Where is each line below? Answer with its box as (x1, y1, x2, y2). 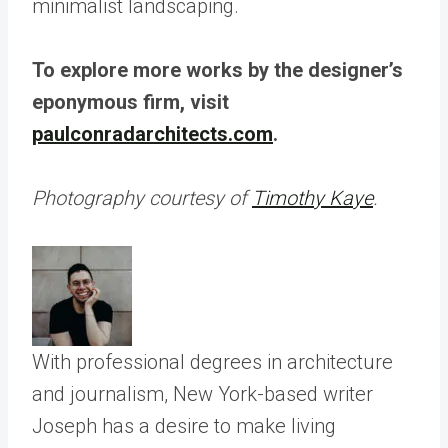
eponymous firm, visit (32, 90, 229, 114)
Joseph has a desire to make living (32, 414, 336, 438)
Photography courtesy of (32, 186, 252, 210)
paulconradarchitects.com (32, 122, 273, 146)
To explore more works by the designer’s (32, 58, 403, 82)
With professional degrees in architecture (32, 350, 393, 374)
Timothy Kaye (252, 186, 373, 210)
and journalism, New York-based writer (32, 382, 373, 406)
